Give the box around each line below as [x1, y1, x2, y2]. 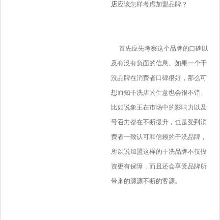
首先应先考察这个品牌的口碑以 [110, 45, 208, 53]
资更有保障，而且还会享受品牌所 [110, 163, 207, 170]
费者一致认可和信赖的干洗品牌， [110, 133, 207, 141]
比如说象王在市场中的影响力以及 [110, 104, 207, 111]
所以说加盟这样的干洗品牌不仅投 [110, 148, 207, 156]
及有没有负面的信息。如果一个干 [110, 59, 207, 67]
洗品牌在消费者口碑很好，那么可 [110, 74, 207, 82]
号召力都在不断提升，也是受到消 [110, 118, 207, 126]
